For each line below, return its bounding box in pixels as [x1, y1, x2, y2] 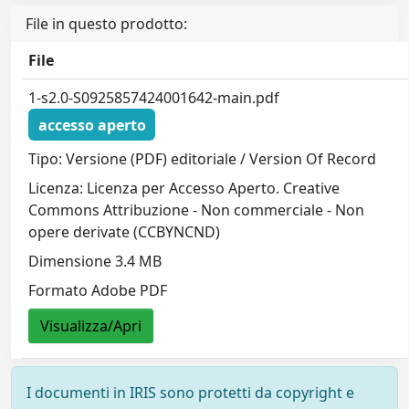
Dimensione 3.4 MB [28, 251, 163, 272]
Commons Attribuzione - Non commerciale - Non [28, 200, 365, 221]
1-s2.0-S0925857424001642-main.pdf [28, 88, 280, 109]
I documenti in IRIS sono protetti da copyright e [26, 383, 354, 404]
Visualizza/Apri [40, 316, 142, 337]
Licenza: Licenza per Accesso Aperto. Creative [28, 178, 341, 199]
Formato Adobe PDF [28, 280, 168, 301]
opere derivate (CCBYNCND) [28, 222, 221, 243]
